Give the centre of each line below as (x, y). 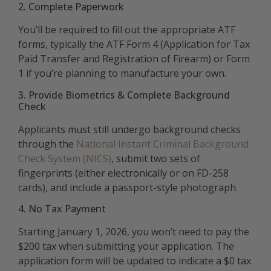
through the (47, 144)
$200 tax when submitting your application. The (126, 247)
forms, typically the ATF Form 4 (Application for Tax (134, 44)
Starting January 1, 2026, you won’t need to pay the (134, 232)
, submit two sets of (156, 158)
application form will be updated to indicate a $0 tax (135, 261)
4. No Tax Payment (62, 209)
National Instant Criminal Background (162, 144)
